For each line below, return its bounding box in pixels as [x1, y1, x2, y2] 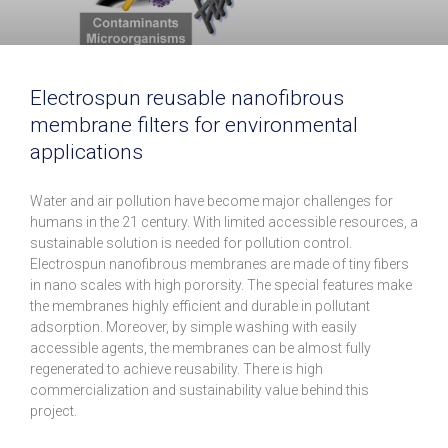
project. [30, 403, 77, 420]
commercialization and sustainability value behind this [30, 382, 369, 399]
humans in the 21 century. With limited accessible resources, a [30, 214, 418, 231]
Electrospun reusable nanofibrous [30, 86, 344, 111]
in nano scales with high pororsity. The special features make [30, 277, 412, 294]
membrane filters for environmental [30, 113, 358, 138]
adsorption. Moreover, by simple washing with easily [30, 319, 357, 336]
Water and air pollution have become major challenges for [30, 193, 393, 210]
